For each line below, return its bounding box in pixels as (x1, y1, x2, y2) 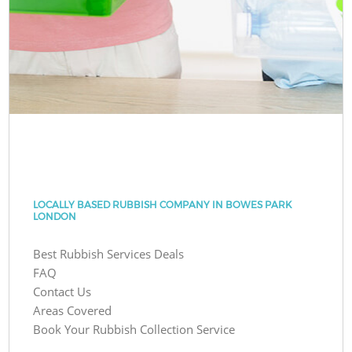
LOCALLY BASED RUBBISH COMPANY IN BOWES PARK (33, 198, 292, 211)
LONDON (33, 210, 77, 222)
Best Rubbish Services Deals (33, 245, 185, 262)
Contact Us (33, 283, 92, 299)
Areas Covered (33, 302, 112, 318)
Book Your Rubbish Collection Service (33, 321, 236, 337)
